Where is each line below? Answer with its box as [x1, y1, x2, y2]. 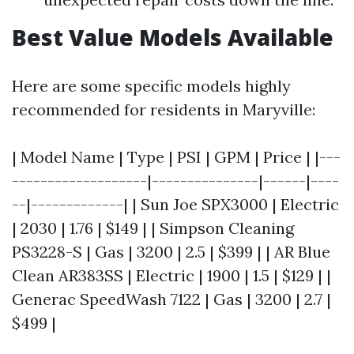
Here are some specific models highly [12, 76, 291, 96]
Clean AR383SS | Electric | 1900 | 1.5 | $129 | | [12, 265, 331, 285]
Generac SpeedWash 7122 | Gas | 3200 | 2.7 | [12, 289, 331, 309]
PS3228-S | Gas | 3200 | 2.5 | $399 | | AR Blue [12, 242, 330, 262]
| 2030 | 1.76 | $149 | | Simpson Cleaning [12, 218, 294, 238]
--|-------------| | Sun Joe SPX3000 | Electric [12, 194, 339, 214]
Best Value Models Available [12, 22, 333, 52]
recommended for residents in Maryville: [12, 100, 315, 119]
